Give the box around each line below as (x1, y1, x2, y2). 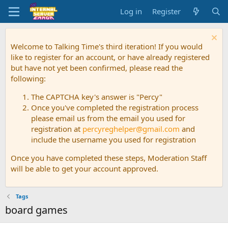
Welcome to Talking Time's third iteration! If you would (11, 41, 203, 51)
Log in (120, 6, 142, 16)
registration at (31, 124, 82, 134)
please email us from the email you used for (31, 113, 185, 123)
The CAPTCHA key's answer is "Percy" (31, 92, 162, 102)
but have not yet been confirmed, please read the (11, 63, 183, 73)
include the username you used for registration (31, 134, 196, 145)
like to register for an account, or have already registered (11, 52, 210, 62)
